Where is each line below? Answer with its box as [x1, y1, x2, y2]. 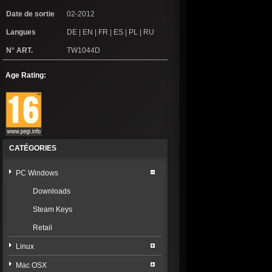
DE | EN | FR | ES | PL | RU [67, 28, 154, 37]
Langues [6, 28, 36, 37]
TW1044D [67, 46, 100, 55]
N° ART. [6, 46, 33, 55]
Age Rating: [5, 71, 46, 80]
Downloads [33, 187, 70, 196]
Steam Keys [33, 205, 72, 214]
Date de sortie [6, 10, 55, 19]
